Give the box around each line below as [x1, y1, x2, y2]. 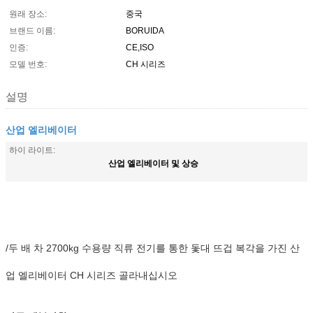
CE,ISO [126, 43, 154, 52]
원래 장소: [9, 9, 47, 19]
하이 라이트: [9, 145, 55, 155]
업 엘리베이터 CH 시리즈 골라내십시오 [6, 270, 177, 281]
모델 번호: [9, 59, 47, 69]
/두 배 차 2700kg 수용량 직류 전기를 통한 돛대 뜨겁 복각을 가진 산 [6, 242, 300, 254]
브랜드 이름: [9, 26, 55, 36]
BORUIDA [126, 26, 164, 36]
